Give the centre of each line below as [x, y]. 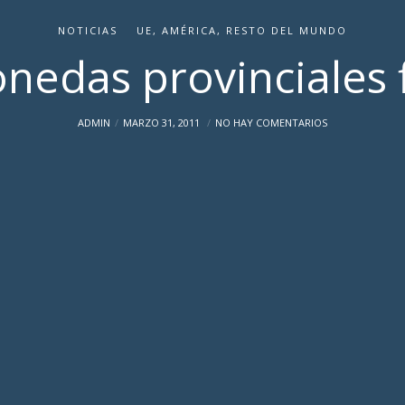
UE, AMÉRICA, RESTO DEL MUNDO [242, 30]
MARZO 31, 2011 [163, 122]
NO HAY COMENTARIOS [271, 122]
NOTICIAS [88, 30]
